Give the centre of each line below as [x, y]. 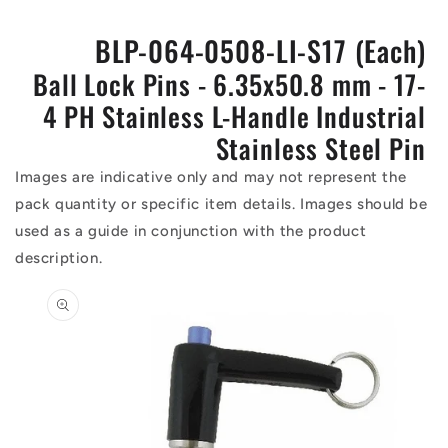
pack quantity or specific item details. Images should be [221, 204]
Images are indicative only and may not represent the [211, 177]
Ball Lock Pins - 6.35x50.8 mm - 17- [229, 84]
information [60, 312]
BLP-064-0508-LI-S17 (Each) [260, 50]
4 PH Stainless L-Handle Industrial [234, 116]
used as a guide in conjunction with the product [191, 231]
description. [59, 258]
